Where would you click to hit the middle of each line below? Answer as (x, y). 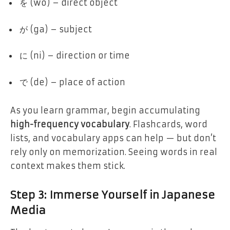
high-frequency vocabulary (70, 124)
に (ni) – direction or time (75, 56)
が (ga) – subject (56, 29)
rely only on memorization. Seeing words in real (114, 152)
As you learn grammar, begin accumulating (105, 111)
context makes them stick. (68, 166)
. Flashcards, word (168, 124)
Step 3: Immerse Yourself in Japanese (113, 195)
